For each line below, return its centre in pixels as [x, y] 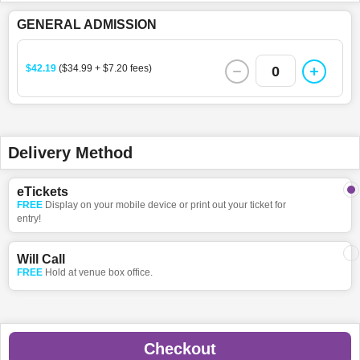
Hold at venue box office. [99, 272]
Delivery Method [70, 152]
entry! [29, 218]
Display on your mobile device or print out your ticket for [166, 205]
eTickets [43, 191]
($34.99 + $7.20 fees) [105, 68]
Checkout [180, 348]
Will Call [41, 259]
